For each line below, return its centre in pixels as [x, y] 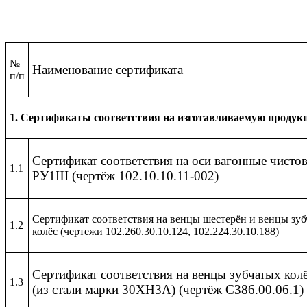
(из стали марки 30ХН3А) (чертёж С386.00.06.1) [168, 290]
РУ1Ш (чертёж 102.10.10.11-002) [125, 176]
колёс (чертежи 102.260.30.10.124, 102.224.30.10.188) [156, 231]
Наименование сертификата [108, 70]
